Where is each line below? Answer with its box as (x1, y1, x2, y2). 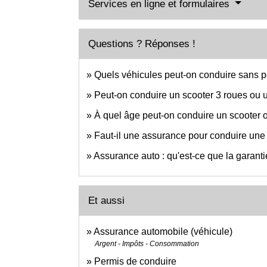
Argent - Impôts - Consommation (95, 239, 199, 248)
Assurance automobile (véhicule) (94, 226, 232, 237)
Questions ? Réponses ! (88, 38, 195, 49)
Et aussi (88, 194, 125, 206)
